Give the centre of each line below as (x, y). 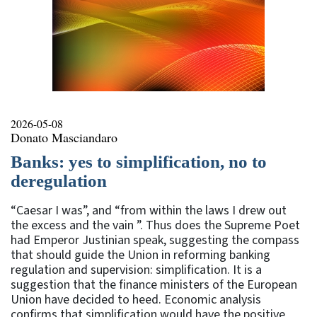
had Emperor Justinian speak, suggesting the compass (155, 241)
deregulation (59, 181)
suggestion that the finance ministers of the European (154, 285)
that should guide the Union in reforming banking (140, 255)
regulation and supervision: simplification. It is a (136, 270)
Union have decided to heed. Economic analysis (136, 300)
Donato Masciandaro (64, 138)
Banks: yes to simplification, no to (139, 162)
